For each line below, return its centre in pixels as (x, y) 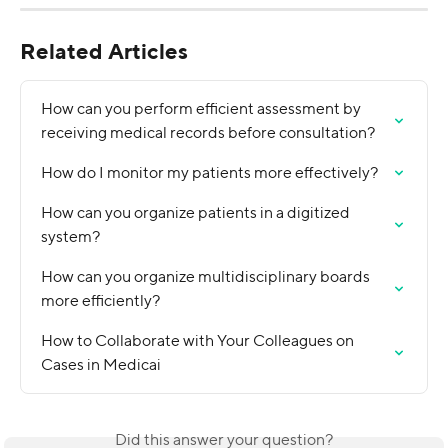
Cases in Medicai (101, 364)
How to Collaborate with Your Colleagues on (199, 340)
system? (70, 236)
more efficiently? (100, 300)
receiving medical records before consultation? (208, 132)
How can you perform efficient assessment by (202, 108)
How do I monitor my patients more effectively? (209, 172)
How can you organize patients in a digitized (197, 212)
